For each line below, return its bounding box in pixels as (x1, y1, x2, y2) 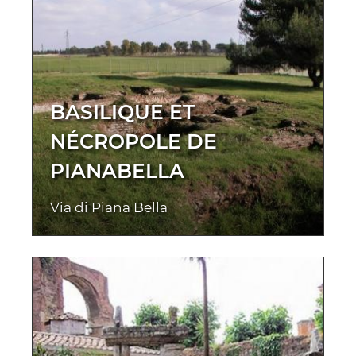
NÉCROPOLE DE (50, 130, 217, 154)
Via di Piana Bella (50, 199, 168, 216)
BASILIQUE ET (50, 100, 195, 125)
